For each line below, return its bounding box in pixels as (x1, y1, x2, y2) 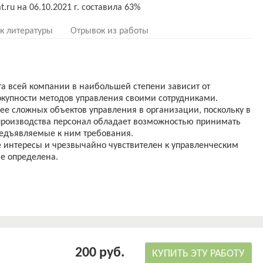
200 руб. (75, 245, 127, 260)
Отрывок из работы (70, 26, 149, 36)
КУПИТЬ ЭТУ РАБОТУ (152, 248, 245, 259)
